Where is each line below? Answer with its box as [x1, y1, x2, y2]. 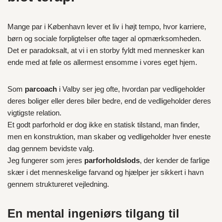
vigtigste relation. [7, 109, 61, 117]
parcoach [25, 85, 57, 93]
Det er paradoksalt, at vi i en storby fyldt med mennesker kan [7, 46, 204, 55]
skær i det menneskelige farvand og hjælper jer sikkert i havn [7, 168, 204, 176]
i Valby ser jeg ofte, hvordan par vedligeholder [57, 85, 205, 93]
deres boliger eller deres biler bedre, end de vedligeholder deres [7, 97, 211, 105]
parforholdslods [84, 156, 140, 165]
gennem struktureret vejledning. [7, 180, 109, 188]
